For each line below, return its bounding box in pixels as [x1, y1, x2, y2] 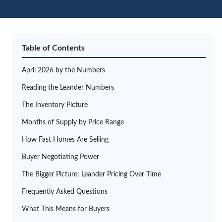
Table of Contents [22, 44, 85, 52]
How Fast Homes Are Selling [22, 136, 109, 143]
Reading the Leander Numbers [22, 84, 114, 91]
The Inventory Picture [22, 102, 88, 109]
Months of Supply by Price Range [22, 119, 124, 126]
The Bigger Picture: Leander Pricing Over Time [22, 171, 161, 178]
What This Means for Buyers [22, 206, 110, 213]
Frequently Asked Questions [22, 188, 108, 195]
